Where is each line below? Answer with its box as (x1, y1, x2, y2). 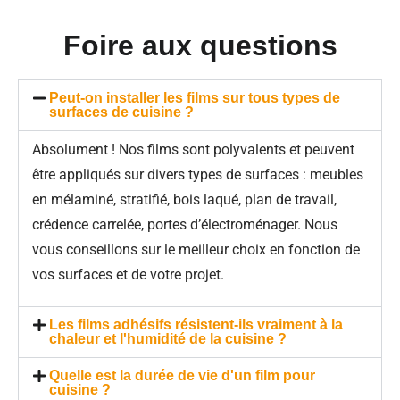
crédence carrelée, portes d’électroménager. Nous (32, 215, 337, 233)
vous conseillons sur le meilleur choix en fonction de (32, 240, 360, 258)
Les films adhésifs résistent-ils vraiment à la (49, 317, 344, 333)
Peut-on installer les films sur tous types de (49, 89, 341, 105)
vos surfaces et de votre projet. (32, 265, 224, 283)
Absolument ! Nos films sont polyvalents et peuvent (32, 140, 354, 158)
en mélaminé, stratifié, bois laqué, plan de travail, (32, 190, 337, 208)
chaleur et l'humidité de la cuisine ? (49, 331, 287, 347)
